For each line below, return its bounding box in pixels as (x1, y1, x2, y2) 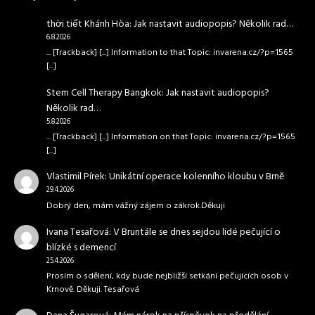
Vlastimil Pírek (46, 169, 105, 186)
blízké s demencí (46, 239, 116, 256)
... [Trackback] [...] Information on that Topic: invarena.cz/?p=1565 (46, 129, 295, 144)
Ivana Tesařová (46, 224, 109, 240)
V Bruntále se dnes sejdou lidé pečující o (112, 224, 281, 240)
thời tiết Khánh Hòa (46, 16, 129, 33)
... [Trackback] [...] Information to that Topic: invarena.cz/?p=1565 (46, 46, 293, 60)
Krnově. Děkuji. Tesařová (46, 283, 139, 297)
